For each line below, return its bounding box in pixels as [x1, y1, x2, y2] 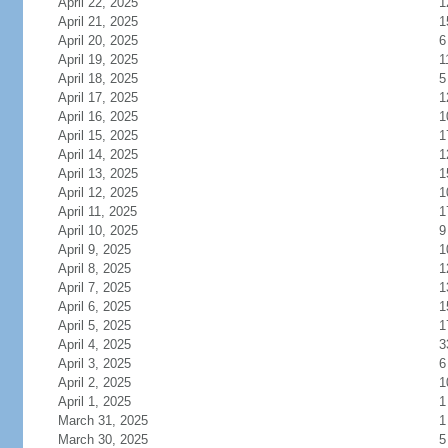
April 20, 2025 [57, 33, 138, 48]
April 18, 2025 [57, 71, 138, 86]
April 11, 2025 [57, 204, 137, 219]
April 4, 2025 [57, 337, 131, 352]
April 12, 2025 [57, 185, 138, 200]
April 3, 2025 [57, 356, 131, 371]
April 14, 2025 [57, 147, 138, 162]
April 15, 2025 [57, 128, 138, 143]
